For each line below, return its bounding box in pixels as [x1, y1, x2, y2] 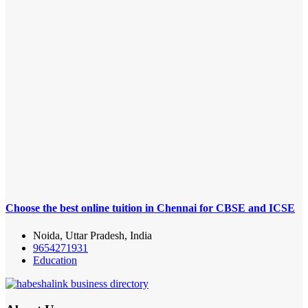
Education [33, 254, 77, 266]
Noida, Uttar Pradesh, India [33, 229, 152, 241]
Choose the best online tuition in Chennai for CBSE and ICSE [5, 202, 295, 214]
